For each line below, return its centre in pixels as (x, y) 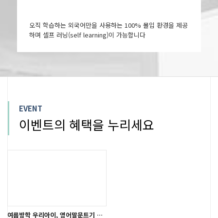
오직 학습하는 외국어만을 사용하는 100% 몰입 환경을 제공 (109, 25)
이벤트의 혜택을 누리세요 (87, 124)
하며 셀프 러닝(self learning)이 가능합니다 (87, 35)
